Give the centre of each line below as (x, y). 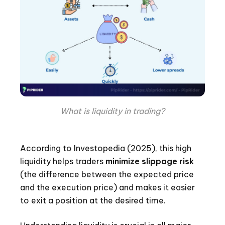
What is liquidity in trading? (113, 111)
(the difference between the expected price (107, 174)
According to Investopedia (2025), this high (106, 148)
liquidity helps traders (63, 161)
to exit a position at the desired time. (93, 200)
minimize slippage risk (150, 161)
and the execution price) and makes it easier (107, 187)
